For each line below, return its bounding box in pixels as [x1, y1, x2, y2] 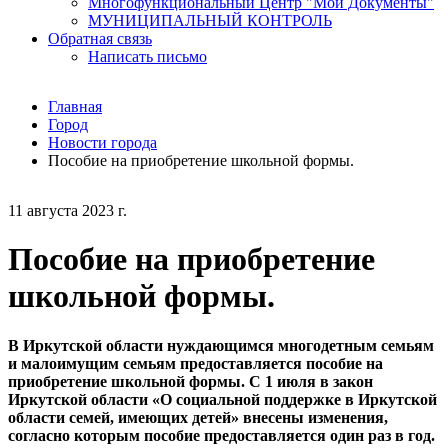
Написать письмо [88, 48, 207, 65]
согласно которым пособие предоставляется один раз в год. [8, 426, 439, 444]
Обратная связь [48, 30, 152, 47]
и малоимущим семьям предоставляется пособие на [8, 354, 383, 372]
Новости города [48, 134, 157, 151]
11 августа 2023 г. [8, 202, 127, 219]
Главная [48, 98, 102, 115]
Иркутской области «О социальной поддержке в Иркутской [8, 390, 437, 408]
